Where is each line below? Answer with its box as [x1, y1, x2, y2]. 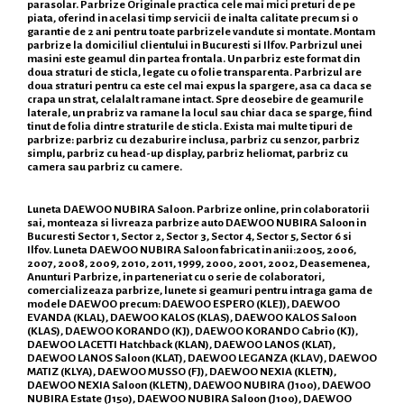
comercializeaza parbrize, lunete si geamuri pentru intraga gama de [27, 284, 372, 298]
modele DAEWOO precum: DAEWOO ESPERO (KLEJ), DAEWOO [27, 298, 340, 311]
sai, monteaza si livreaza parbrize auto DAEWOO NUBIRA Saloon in [27, 216, 366, 230]
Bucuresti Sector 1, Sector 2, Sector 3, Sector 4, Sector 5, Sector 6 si [27, 230, 352, 243]
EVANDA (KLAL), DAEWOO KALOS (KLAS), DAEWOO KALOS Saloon [27, 311, 356, 325]
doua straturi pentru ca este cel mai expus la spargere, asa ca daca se [27, 79, 372, 93]
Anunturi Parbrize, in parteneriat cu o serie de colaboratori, [27, 271, 325, 284]
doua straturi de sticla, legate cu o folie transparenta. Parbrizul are [27, 66, 362, 79]
